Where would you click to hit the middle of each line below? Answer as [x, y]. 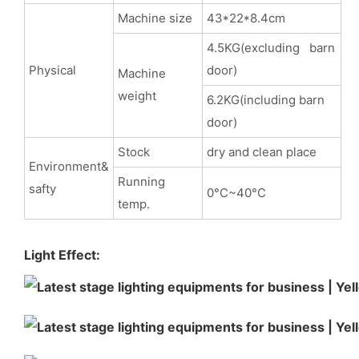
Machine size [155, 18]
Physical [52, 70]
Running [144, 181]
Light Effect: [62, 254]
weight [137, 95]
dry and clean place [261, 151]
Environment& [69, 166]
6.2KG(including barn [265, 99]
